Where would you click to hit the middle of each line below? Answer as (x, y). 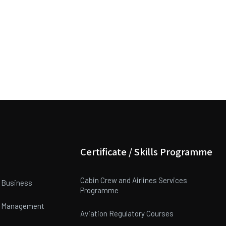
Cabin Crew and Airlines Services (134, 180)
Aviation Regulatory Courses (127, 213)
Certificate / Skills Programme (147, 151)
